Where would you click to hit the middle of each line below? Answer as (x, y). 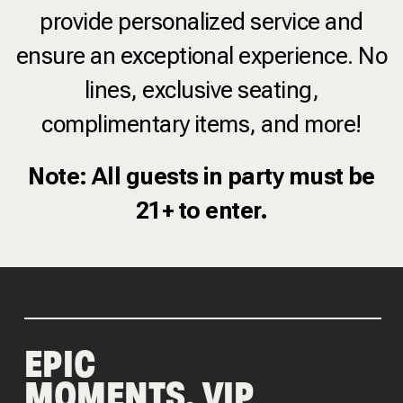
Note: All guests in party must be (201, 176)
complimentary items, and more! (201, 124)
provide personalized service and (201, 21)
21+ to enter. (201, 210)
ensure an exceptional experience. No (201, 55)
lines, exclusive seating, (201, 90)
